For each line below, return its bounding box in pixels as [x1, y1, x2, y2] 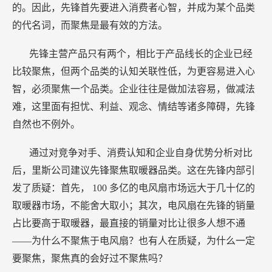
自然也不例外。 [12, 119, 80, 130]
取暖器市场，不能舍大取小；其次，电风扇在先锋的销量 [12, 200, 255, 211]
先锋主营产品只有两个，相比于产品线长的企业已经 [29, 49, 253, 59]
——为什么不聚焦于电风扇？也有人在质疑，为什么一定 [12, 236, 255, 246]
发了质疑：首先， [12, 183, 92, 194]
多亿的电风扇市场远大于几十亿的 [109, 183, 255, 194]
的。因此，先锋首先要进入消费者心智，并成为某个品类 [12, 2, 255, 13]
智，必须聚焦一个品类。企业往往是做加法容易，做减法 [12, 84, 255, 95]
